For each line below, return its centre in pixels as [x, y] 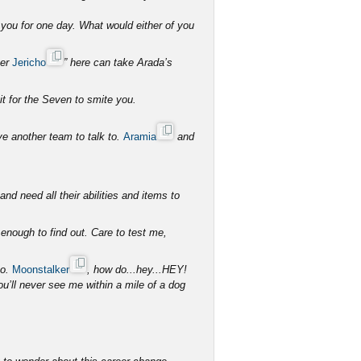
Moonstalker [41, 269]
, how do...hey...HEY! [137, 269]
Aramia [140, 136]
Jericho [29, 62]
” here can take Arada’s [118, 62]
